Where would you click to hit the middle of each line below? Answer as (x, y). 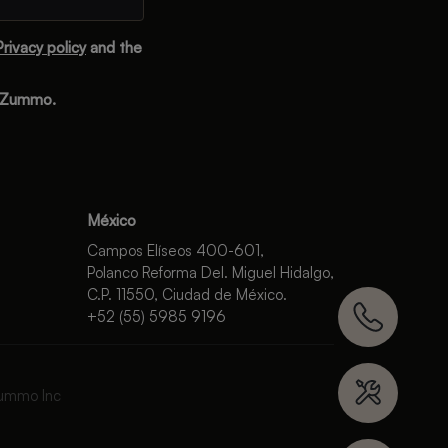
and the (114, 47)
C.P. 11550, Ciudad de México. (187, 294)
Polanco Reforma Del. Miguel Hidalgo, (210, 272)
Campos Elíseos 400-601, (175, 250)
